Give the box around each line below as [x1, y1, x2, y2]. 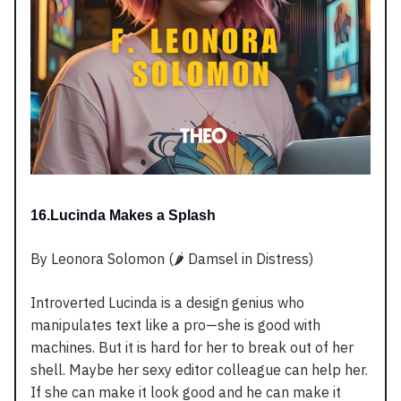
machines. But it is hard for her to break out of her [30, 338, 354, 357]
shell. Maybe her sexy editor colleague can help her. [30, 361, 368, 380]
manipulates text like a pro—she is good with [30, 316, 320, 335]
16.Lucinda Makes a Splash [30, 208, 216, 224]
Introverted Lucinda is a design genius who [30, 294, 304, 312]
